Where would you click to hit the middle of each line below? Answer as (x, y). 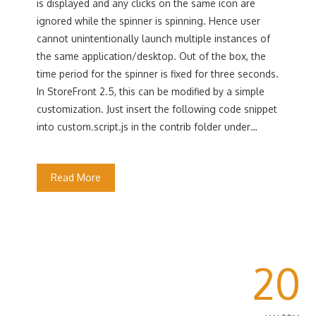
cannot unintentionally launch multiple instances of (154, 38)
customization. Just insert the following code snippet (157, 109)
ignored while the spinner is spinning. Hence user (149, 21)
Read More (76, 177)
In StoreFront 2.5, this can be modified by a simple (151, 91)
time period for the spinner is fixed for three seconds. (158, 74)
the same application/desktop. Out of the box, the (152, 56)
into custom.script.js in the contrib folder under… (147, 127)
